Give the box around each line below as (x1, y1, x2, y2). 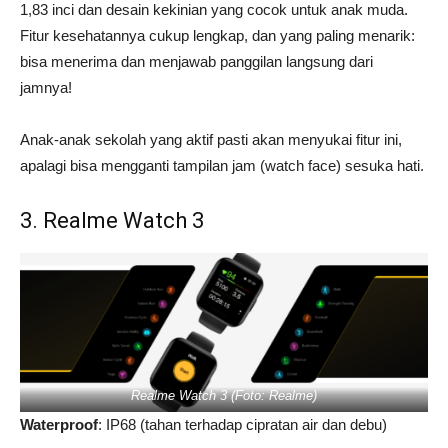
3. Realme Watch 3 (20, 208, 209, 234)
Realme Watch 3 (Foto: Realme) (131, 388, 317, 404)
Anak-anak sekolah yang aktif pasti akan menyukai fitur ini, (20, 131, 402, 149)
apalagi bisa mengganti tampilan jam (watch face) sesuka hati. (20, 157, 428, 175)
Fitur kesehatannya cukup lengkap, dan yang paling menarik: (20, 27, 415, 45)
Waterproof (20, 416, 98, 434)
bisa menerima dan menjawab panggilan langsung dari (20, 53, 373, 71)
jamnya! (20, 79, 72, 97)
